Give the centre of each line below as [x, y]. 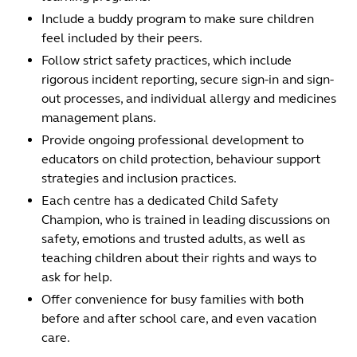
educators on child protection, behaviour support [181, 159]
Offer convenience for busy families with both [173, 299]
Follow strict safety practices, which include [167, 60]
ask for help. [77, 277]
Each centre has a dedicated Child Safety [160, 200]
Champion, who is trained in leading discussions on [186, 219]
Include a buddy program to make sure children [178, 18]
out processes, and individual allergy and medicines [189, 98]
